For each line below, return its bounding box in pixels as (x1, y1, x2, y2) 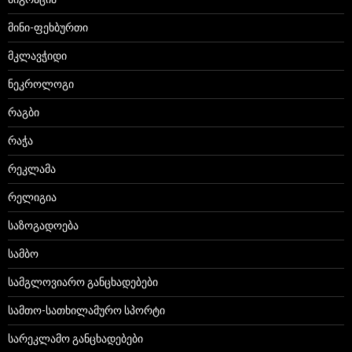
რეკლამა (8, 162, 56, 176)
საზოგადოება (8, 218, 79, 233)
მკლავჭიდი (8, 49, 67, 63)
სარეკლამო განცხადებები (8, 332, 143, 346)
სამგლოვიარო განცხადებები (8, 275, 158, 289)
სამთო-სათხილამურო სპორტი (8, 303, 165, 317)
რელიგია (8, 190, 57, 204)
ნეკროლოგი (8, 77, 74, 91)
